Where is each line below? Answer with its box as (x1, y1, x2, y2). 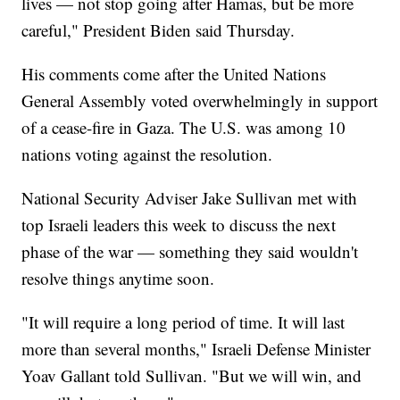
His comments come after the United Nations (21, 62, 327, 85)
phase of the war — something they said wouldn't (21, 239, 359, 262)
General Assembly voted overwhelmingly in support (21, 88, 379, 112)
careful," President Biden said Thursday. (21, 18, 301, 41)
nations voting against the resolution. (21, 142, 273, 165)
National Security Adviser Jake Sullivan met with (21, 186, 358, 209)
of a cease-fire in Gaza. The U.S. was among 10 (21, 115, 346, 138)
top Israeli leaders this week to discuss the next (21, 212, 337, 236)
